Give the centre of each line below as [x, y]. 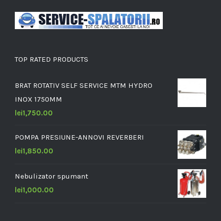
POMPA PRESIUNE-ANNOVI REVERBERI [79, 137]
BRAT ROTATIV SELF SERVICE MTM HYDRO [84, 86]
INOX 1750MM [38, 99]
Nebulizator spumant [52, 176]
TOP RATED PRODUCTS [52, 59]
